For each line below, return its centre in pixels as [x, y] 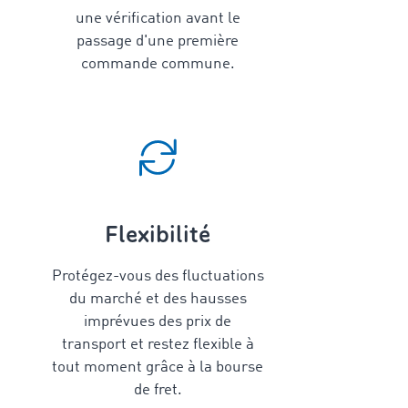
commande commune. [158, 64]
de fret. [158, 390]
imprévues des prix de [158, 322]
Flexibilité [158, 235]
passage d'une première [158, 41]
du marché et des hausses [158, 299]
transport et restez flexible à [158, 345]
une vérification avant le [158, 19]
